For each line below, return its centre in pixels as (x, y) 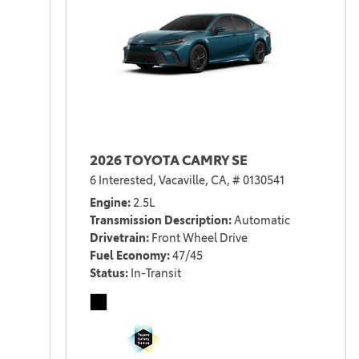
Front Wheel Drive (199, 238)
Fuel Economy (128, 256)
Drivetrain (117, 238)
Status (107, 274)
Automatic (262, 221)
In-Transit (155, 274)
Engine (108, 203)
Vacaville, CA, (194, 181)
